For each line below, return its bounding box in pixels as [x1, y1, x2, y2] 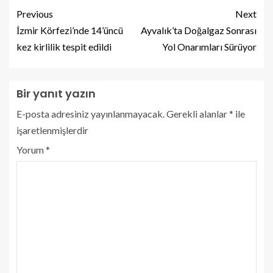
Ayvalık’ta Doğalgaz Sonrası [141, 24, 257, 36]
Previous [16, 8, 53, 19]
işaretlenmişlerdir [16, 124, 88, 136]
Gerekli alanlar [166, 108, 229, 119]
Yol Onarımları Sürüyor [162, 41, 257, 52]
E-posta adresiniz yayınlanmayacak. [16, 108, 165, 119]
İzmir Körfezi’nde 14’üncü [16, 24, 123, 36]
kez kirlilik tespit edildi [16, 41, 112, 52]
